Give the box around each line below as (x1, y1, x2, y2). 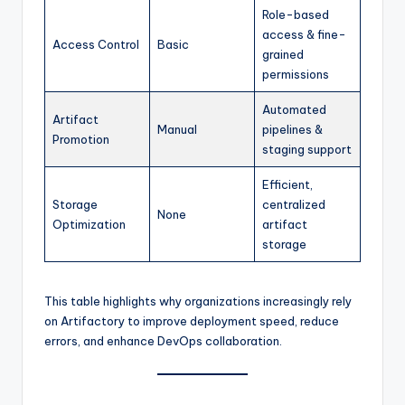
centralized (262, 196, 325, 212)
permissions (262, 66, 329, 81)
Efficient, (262, 176, 313, 192)
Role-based (262, 6, 329, 22)
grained (262, 46, 304, 61)
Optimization (52, 216, 126, 231)
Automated (262, 101, 326, 117)
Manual (157, 121, 197, 137)
